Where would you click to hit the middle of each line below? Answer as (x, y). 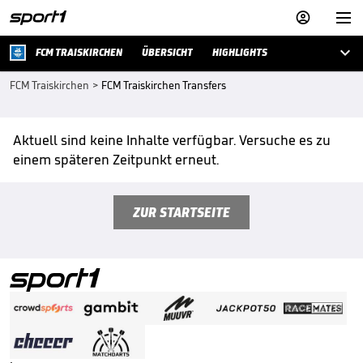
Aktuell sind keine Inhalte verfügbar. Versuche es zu (172, 140)
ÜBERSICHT (167, 52)
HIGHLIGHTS (240, 52)
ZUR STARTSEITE (181, 212)
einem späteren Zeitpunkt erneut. (116, 160)
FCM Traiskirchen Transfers (164, 85)
